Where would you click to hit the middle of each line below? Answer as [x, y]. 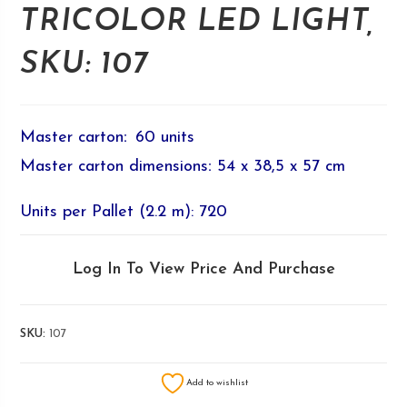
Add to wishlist [217, 383]
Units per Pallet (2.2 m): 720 [124, 212]
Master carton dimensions [114, 167]
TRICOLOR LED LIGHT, [197, 22]
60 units [161, 138]
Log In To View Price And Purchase [203, 269]
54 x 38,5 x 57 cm [279, 167]
